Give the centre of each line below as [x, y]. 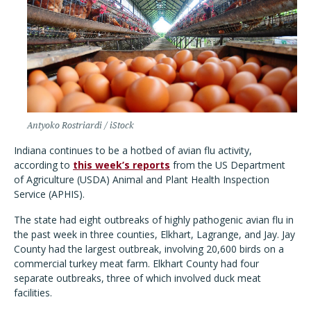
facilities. [33, 293]
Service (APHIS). [49, 194]
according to [43, 165]
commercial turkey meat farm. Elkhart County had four [136, 263]
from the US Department [228, 165]
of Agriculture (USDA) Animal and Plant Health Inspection [142, 179]
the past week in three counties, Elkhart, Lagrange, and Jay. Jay [154, 234]
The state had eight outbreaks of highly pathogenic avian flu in [154, 220]
